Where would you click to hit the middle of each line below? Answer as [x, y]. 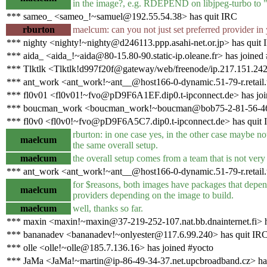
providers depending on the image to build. [153, 195]
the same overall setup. [115, 145]
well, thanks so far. [108, 208]
